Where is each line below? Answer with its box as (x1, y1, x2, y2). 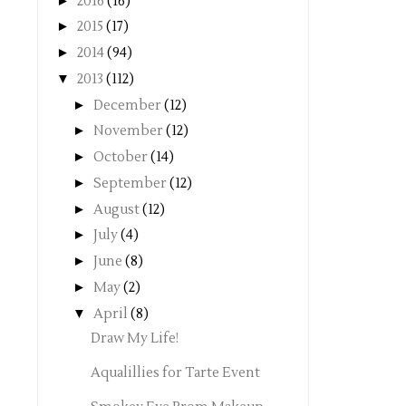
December (93, 96, 161, 114)
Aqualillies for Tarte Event (90, 364, 260, 382)
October (93, 149, 148, 167)
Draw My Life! (90, 330, 179, 348)
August (93, 200, 140, 218)
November (93, 122, 163, 140)
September (93, 174, 167, 192)
